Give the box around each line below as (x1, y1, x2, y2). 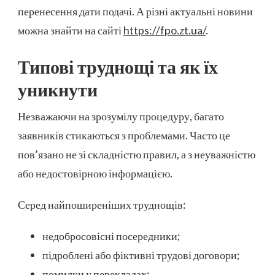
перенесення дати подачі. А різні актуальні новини (18, 4, 253, 18)
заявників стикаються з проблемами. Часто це (18, 128, 230, 142)
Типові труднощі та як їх (18, 55, 218, 77)
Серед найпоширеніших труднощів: (18, 197, 186, 211)
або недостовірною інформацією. (18, 166, 172, 180)
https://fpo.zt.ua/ (123, 23, 206, 37)
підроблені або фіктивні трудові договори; (42, 247, 240, 261)
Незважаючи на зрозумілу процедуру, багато (18, 109, 224, 123)
